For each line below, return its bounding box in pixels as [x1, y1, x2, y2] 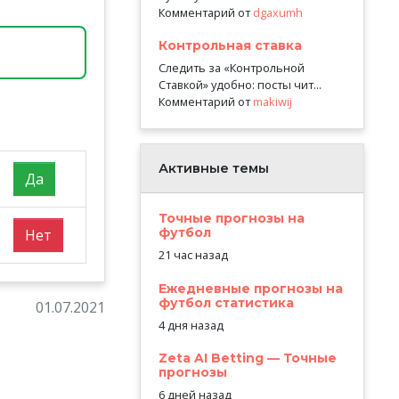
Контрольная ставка [158, 37, 302, 54]
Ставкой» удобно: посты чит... [158, 77, 322, 94]
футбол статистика [158, 294, 294, 311]
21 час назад [158, 247, 228, 264]
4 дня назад [158, 316, 224, 333]
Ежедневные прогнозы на [158, 280, 343, 297]
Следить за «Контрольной [158, 60, 305, 77]
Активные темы [158, 160, 269, 177]
